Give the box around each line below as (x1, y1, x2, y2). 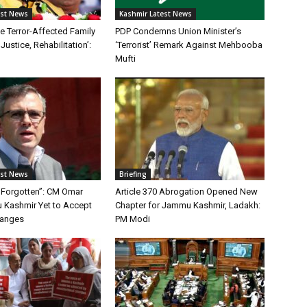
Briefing (119, 169, 147, 179)
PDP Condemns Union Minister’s (115, 25, 241, 36)
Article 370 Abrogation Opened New (115, 186, 258, 197)
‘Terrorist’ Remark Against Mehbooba (115, 39, 262, 50)
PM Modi (115, 213, 150, 224)
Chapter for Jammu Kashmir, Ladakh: (115, 199, 260, 210)
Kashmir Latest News (119, 8, 192, 19)
